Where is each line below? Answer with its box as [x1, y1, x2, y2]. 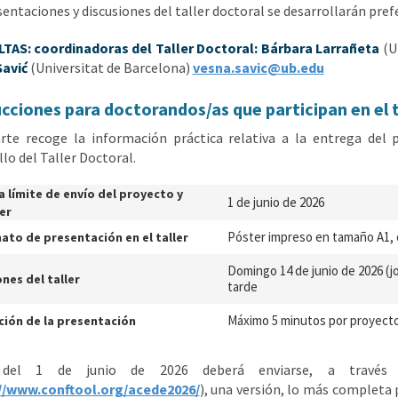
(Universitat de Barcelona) [27, 59, 193, 76]
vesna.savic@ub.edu [192, 59, 324, 76]
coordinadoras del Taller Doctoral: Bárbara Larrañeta [33, 39, 380, 57]
